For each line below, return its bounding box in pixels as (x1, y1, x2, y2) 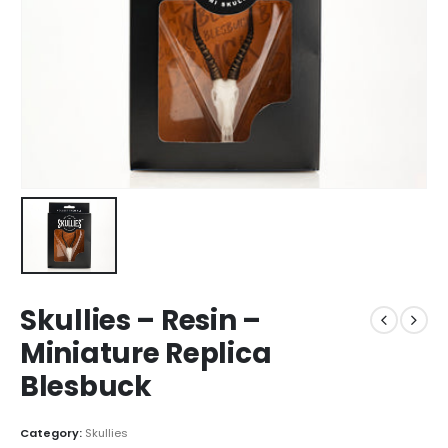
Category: (20, 425, 85, 442)
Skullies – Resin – (20, 300, 261, 340)
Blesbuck (20, 366, 152, 406)
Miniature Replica (20, 333, 272, 373)
